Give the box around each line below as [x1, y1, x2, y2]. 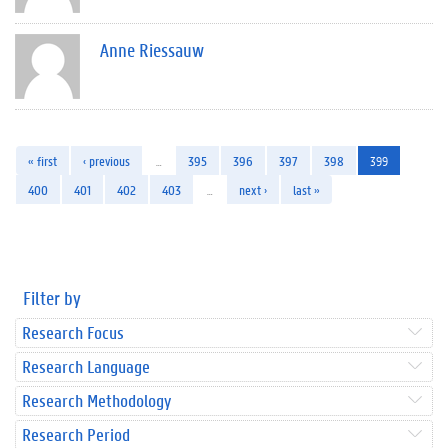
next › [239, 180, 267, 198]
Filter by [23, 285, 81, 310]
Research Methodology [22, 388, 171, 412]
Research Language [22, 354, 150, 378]
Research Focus [22, 320, 124, 344]
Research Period [22, 422, 130, 446]
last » [293, 180, 320, 198]
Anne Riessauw [100, 37, 204, 62]
